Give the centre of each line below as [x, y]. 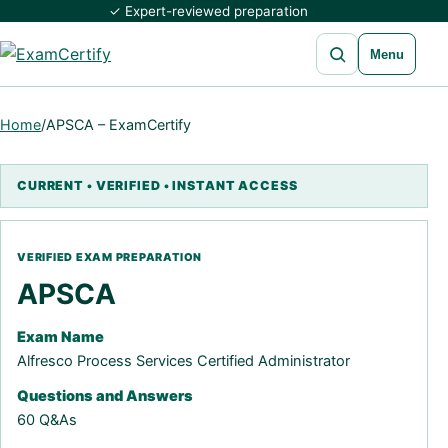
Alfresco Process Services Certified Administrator [183, 361]
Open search [355, 40]
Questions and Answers [105, 396]
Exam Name [60, 337]
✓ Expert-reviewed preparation [208, 11]
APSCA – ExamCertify [118, 124]
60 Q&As [47, 420]
